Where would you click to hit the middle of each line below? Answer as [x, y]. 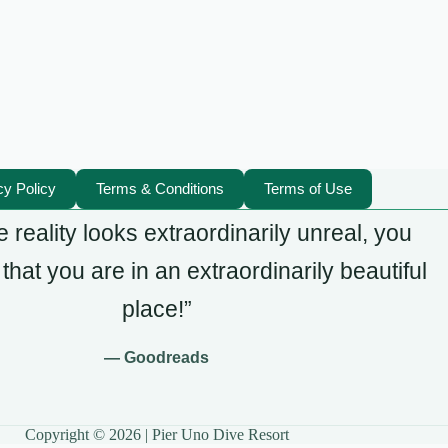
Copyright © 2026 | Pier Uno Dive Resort [156, 434]
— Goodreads [157, 358]
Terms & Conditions [159, 189]
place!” [156, 309]
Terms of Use [307, 189]
